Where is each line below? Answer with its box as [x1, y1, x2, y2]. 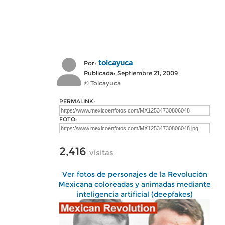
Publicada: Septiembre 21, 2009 [84, 69, 178, 77]
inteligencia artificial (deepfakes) [76, 190, 193, 199]
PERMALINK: [59, 98, 95, 105]
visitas [89, 148, 114, 157]
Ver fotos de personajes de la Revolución [62, 170, 207, 179]
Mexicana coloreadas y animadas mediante [58, 180, 211, 189]
